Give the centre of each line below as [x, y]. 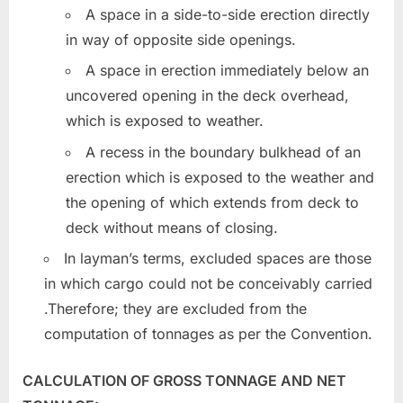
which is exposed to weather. [165, 121]
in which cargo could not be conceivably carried [208, 283]
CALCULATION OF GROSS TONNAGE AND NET [184, 380]
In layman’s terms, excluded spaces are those [218, 258]
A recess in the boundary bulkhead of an [223, 152]
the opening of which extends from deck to [212, 202]
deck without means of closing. [172, 227]
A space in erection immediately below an [227, 71]
